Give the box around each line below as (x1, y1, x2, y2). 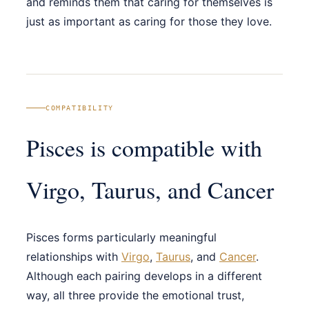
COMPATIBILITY (46, 103, 114, 112)
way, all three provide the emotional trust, (26, 288, 244, 302)
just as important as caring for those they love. (26, 14, 272, 28)
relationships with (26, 249, 121, 263)
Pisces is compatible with (26, 131, 262, 163)
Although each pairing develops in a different (26, 268, 262, 283)
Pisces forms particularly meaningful (26, 230, 217, 244)
